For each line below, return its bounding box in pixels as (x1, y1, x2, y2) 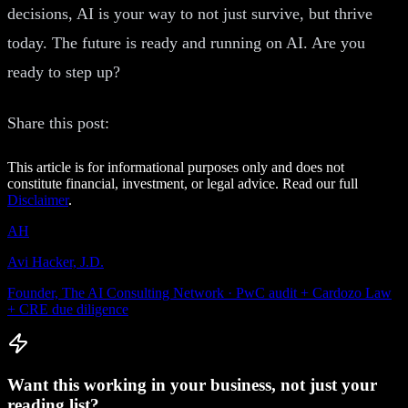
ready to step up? (7, 62, 120, 81)
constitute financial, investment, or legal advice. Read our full (7, 175, 358, 191)
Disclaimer (7, 191, 68, 208)
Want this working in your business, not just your (7, 374, 377, 394)
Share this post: (7, 113, 109, 132)
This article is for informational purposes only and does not (7, 158, 344, 175)
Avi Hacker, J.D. (7, 253, 104, 270)
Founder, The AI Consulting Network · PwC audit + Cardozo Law (7, 284, 392, 301)
